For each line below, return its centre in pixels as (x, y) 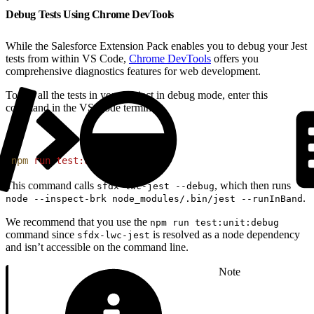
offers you (235, 58)
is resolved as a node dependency (225, 234)
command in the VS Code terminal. (84, 107)
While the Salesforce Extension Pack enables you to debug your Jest (156, 46)
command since (41, 234)
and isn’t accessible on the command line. (97, 247)
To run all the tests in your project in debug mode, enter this (137, 95)
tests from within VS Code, (67, 58)
